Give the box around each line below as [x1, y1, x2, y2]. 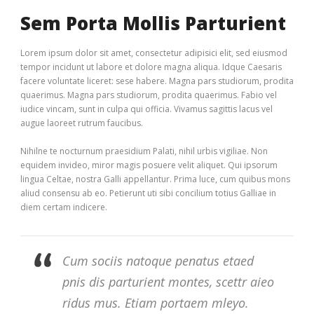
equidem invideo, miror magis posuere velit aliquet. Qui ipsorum [20, 158, 278, 171]
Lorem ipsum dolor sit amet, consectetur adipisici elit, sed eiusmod [20, 46, 287, 59]
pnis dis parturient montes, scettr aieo [62, 273, 274, 290]
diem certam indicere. [20, 200, 107, 213]
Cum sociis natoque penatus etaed [62, 252, 254, 269]
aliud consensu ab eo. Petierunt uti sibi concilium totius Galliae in [20, 186, 276, 199]
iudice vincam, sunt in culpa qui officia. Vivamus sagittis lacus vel [20, 102, 273, 115]
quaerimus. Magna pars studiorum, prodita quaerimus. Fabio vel [20, 88, 277, 101]
